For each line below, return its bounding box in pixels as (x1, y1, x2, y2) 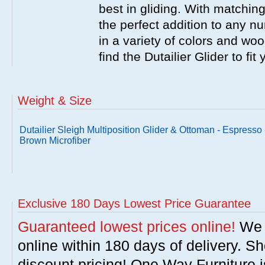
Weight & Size (18, 94, 92, 107)
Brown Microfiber (20, 135, 91, 146)
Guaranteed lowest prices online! (18, 218, 235, 235)
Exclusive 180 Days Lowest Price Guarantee (18, 197, 251, 210)
